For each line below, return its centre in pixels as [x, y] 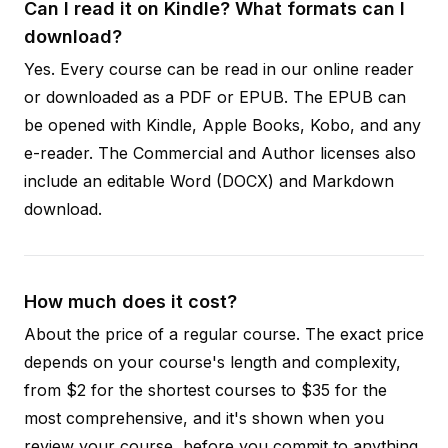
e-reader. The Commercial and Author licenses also [220, 152]
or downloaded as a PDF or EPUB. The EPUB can [215, 96]
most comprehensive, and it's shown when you [204, 417]
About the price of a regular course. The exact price [224, 333]
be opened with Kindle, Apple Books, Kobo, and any [222, 124]
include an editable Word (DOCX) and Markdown [209, 180]
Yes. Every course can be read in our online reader [219, 68]
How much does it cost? [130, 301]
